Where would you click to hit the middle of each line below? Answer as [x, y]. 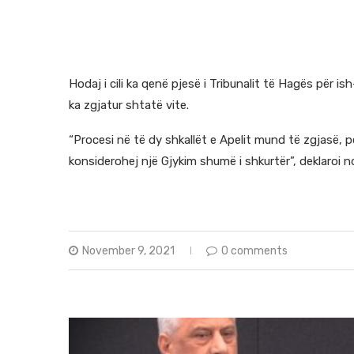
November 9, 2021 [128, 251]
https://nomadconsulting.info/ [153, 196]
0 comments [254, 251]
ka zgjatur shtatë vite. [129, 105]
